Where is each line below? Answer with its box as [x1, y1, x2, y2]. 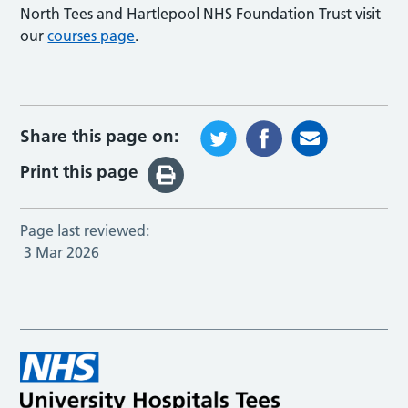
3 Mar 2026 [24, 242, 100, 261]
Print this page [20, 161, 139, 183]
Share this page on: [20, 125, 179, 147]
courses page [47, 25, 136, 45]
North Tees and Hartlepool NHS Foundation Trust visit [20, 4, 382, 23]
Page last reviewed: [20, 220, 150, 240]
